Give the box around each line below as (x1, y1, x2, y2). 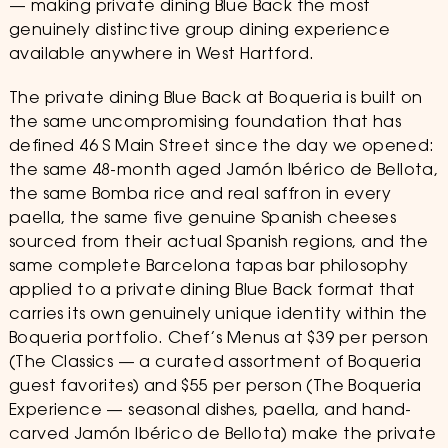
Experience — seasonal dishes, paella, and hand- (8, 403, 412, 419)
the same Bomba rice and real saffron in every (8, 187, 391, 203)
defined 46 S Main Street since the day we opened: (8, 139, 435, 155)
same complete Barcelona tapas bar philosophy (8, 259, 409, 275)
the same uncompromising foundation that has (8, 115, 402, 131)
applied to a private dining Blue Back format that (8, 283, 416, 299)
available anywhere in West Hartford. (8, 47, 315, 63)
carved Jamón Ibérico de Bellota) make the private (8, 427, 437, 443)
